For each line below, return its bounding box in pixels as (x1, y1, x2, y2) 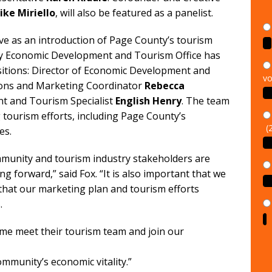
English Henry (115, 94, 182, 108)
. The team (182, 94, 229, 108)
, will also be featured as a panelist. (55, 6, 213, 20)
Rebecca (144, 79, 185, 93)
